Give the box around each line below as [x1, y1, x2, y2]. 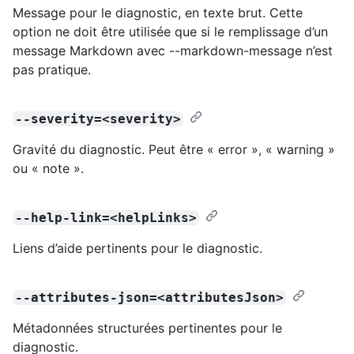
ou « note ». [13, 160, 84, 176]
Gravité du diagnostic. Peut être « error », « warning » [13, 141, 335, 157]
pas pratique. [13, 61, 91, 77]
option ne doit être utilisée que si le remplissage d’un [13, 23, 328, 40]
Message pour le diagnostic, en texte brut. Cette [13, 4, 303, 21]
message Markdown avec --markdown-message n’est [13, 42, 333, 58]
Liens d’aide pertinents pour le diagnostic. [13, 239, 262, 256]
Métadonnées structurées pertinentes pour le [13, 319, 282, 336]
